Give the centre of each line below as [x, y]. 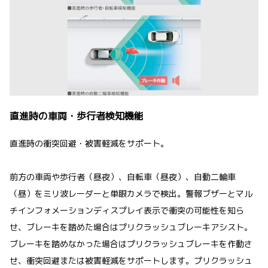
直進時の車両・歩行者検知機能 [77, 116]
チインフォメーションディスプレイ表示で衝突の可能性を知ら [127, 210]
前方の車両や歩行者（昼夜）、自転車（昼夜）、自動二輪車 [123, 176]
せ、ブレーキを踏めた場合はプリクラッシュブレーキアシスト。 [131, 227]
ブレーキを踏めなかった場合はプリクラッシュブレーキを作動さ [131, 243]
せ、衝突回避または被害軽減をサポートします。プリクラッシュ [131, 260]
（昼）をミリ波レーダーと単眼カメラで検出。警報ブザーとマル [131, 193]
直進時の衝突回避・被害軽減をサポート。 [89, 143]
